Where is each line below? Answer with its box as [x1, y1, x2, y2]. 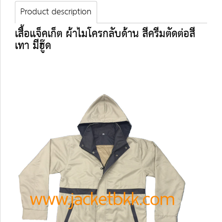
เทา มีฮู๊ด [15, 36, 51, 56]
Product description [20, 4, 92, 20]
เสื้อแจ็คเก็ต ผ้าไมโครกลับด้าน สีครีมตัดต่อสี [15, 24, 195, 44]
